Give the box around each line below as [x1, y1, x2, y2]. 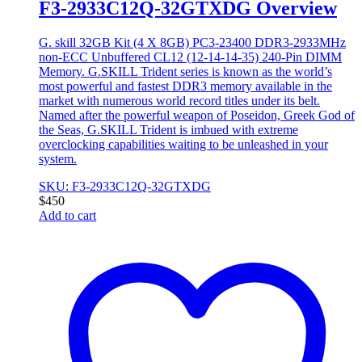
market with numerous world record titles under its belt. [39, 94, 320, 108]
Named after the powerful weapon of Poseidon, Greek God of [39, 108, 355, 123]
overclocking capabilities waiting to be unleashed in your [39, 137, 328, 152]
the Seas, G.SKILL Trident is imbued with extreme [39, 123, 298, 137]
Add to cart [39, 208, 96, 223]
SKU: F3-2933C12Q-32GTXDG [39, 179, 211, 194]
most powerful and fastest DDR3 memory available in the [39, 79, 332, 94]
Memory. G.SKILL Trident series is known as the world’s [39, 65, 332, 79]
